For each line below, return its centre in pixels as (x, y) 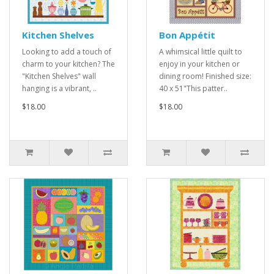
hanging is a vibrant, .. (59, 89)
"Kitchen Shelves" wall (59, 76)
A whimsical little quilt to (201, 52)
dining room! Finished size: (205, 76)
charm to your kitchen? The (68, 64)
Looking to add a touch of (67, 52)
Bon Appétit (187, 35)
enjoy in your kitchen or (199, 64)
